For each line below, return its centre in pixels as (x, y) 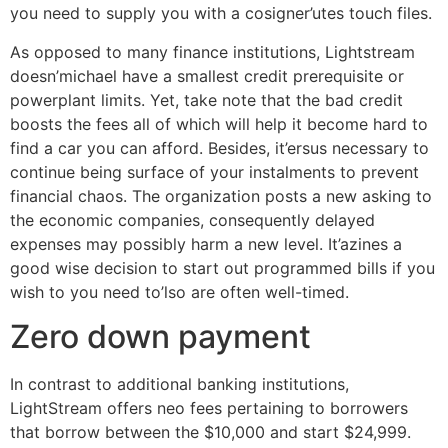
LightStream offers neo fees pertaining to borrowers (209, 408)
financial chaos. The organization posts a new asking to (221, 195)
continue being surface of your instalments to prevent (214, 171)
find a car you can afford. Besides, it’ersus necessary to (219, 147)
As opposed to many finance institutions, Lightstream (212, 51)
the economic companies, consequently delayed (192, 219)
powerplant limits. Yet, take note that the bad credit (206, 99)
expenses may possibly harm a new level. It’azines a (206, 243)
